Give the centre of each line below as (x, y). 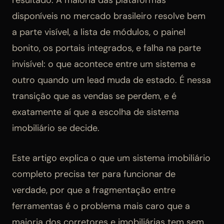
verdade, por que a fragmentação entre (94, 190)
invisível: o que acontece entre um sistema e (104, 64)
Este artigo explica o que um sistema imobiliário (111, 158)
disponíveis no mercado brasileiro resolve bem (109, 16)
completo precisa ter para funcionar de (94, 174)
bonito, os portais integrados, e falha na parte (106, 48)
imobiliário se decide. (56, 128)
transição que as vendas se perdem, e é (94, 96)
